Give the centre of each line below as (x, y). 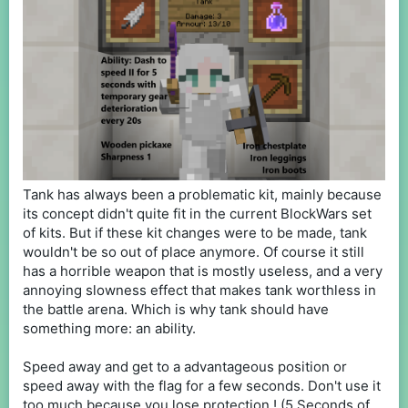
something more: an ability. (109, 328)
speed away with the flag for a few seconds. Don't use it (202, 385)
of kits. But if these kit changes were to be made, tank (195, 232)
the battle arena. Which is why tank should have (176, 309)
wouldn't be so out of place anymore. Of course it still (194, 251)
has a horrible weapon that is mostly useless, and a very (203, 270)
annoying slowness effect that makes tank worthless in (199, 290)
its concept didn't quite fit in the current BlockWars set (197, 213)
